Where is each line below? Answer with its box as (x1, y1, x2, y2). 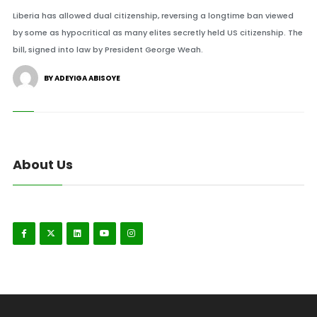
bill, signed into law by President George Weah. (12, 44, 203, 55)
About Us (12, 156, 73, 173)
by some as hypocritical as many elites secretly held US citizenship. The (12, 27, 303, 38)
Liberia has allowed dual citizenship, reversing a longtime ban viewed (12, 10, 294, 21)
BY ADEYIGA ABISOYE (43, 73, 120, 83)
